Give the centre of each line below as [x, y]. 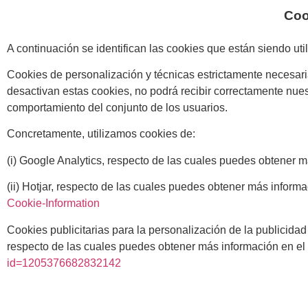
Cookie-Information [53, 203]
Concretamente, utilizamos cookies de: [101, 134]
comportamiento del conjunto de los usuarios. [117, 107]
